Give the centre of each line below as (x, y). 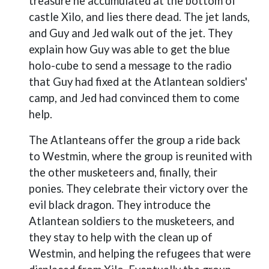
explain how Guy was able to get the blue (129, 49)
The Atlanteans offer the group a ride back (134, 140)
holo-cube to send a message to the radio (130, 65)
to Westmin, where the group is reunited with (141, 156)
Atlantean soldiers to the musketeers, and (131, 221)
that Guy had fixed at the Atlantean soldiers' (138, 82)
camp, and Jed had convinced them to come (134, 98)
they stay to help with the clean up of (121, 237)
